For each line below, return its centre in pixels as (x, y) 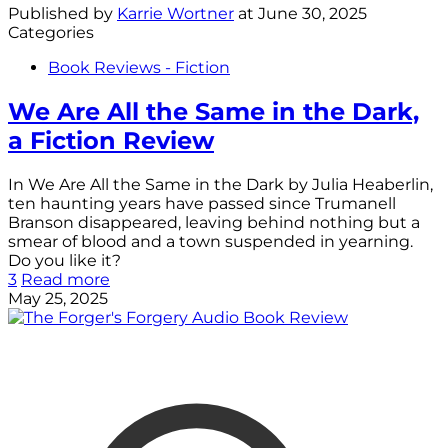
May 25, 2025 (58, 298)
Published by (62, 13)
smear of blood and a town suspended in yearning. (210, 241)
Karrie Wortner (175, 13)
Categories (51, 32)
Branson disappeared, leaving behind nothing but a (214, 222)
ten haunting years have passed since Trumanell (202, 203)
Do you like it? (64, 260)
